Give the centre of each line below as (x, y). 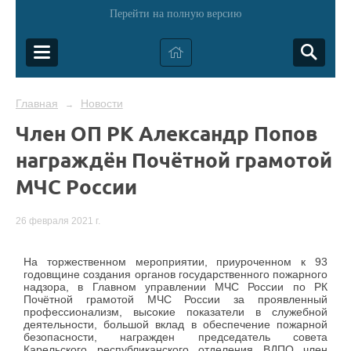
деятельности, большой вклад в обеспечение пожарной (175, 325)
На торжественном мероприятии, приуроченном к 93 (175, 262)
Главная (37, 103)
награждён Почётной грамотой (174, 159)
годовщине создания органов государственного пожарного (175, 275)
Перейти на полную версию (175, 14)
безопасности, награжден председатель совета (175, 337)
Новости (101, 103)
